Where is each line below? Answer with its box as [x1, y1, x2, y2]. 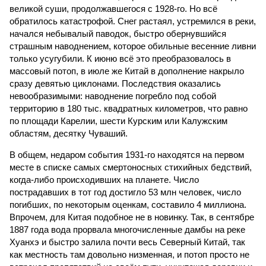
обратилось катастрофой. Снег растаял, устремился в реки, [9, 16, 256, 26]
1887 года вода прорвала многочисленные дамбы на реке [9, 224, 245, 235]
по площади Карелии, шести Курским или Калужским [9, 116, 227, 126]
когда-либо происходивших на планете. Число [9, 175, 199, 185]
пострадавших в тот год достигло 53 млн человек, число [9, 187, 241, 197]
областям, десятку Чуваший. [9, 128, 128, 138]
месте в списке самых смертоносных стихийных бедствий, [9, 162, 252, 172]
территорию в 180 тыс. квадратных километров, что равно [9, 103, 248, 113]
